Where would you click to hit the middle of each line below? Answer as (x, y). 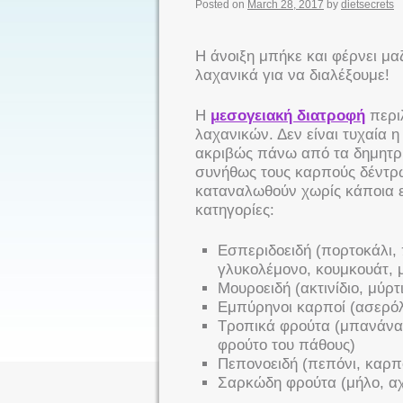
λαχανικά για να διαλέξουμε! (292, 75)
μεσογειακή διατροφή (288, 116)
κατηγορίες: (235, 210)
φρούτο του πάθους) (287, 345)
